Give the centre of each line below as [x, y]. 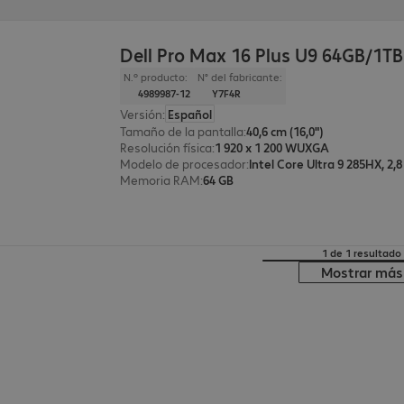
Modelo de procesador [184, 164]
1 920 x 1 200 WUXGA [272, 147]
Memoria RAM [161, 180]
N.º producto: [156, 78]
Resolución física [166, 147]
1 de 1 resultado [362, 253]
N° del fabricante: [240, 78]
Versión [142, 114]
